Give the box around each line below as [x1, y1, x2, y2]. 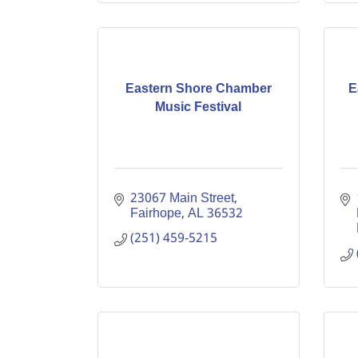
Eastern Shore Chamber [125, 78, 272, 100]
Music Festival [155, 96, 242, 118]
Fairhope [130, 203, 181, 225]
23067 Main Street [130, 188, 234, 209]
